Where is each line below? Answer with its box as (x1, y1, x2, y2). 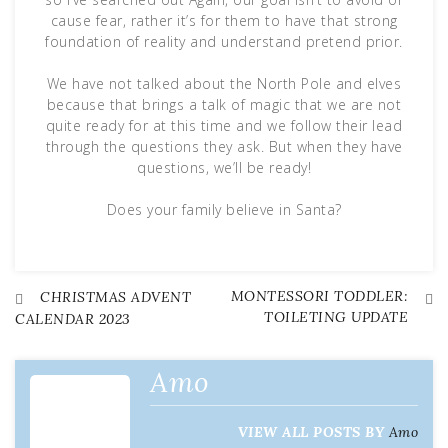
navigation (14, 335, 178, 377)
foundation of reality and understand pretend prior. (45, 31, 403, 51)
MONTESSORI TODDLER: (230, 286, 408, 305)
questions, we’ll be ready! (137, 157, 311, 177)
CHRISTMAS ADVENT (40, 287, 191, 306)
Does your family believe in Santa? (106, 199, 342, 219)
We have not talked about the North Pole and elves (46, 73, 402, 93)
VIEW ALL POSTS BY (237, 422, 389, 441)
